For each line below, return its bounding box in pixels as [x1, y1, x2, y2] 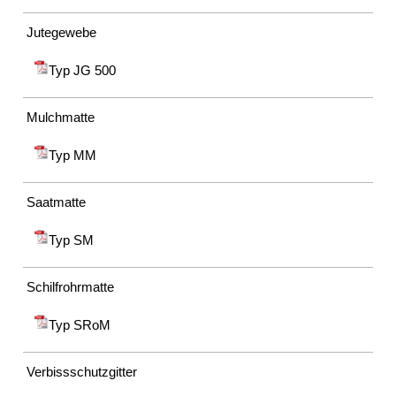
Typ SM [49, 232, 95, 247]
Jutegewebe [27, 24, 97, 40]
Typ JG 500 [49, 62, 117, 78]
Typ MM [49, 147, 97, 163]
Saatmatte [27, 194, 87, 209]
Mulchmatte [27, 109, 95, 125]
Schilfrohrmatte [27, 278, 115, 294]
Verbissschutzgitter [27, 363, 138, 379]
